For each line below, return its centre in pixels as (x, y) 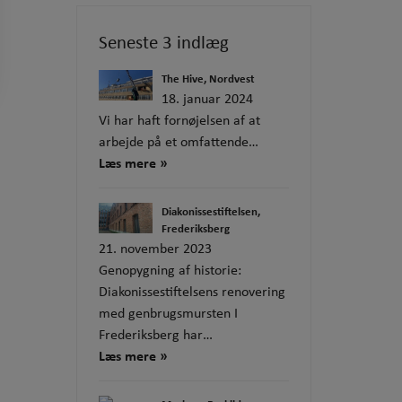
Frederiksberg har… (156, 334)
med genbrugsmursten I (168, 313)
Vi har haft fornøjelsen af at (179, 120)
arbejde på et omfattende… (179, 141)
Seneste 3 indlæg (164, 42)
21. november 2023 (155, 248)
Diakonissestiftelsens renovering (192, 291)
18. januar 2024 (207, 98)
